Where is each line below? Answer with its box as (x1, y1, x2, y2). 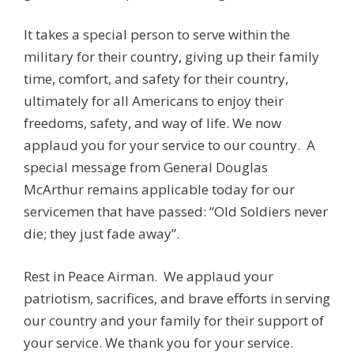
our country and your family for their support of (24, 311, 324, 330)
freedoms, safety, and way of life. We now (24, 114, 281, 132)
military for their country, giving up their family (24, 47, 319, 66)
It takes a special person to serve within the (24, 25, 290, 43)
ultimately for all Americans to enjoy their (24, 92, 284, 110)
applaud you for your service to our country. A (24, 136, 315, 154)
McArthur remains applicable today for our (24, 180, 295, 198)
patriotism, (24, 288, 96, 307)
